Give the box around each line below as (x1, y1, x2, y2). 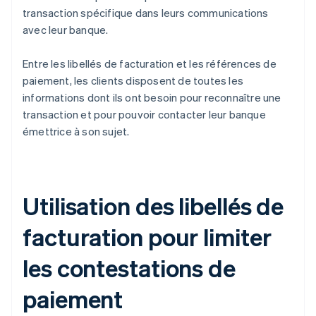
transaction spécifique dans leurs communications (23, 6, 269, 20)
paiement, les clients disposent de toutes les (23, 73, 244, 88)
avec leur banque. (23, 23, 109, 37)
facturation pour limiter (23, 221, 272, 253)
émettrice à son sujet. (23, 124, 130, 139)
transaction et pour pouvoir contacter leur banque (23, 107, 266, 122)
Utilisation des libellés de (23, 190, 284, 221)
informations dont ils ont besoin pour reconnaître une (23, 90, 281, 105)
